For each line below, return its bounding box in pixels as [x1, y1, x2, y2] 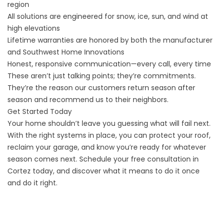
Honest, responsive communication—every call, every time [7, 58, 211, 69]
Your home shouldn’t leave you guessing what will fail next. [7, 118, 211, 128]
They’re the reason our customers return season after [7, 82, 195, 93]
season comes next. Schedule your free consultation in [7, 154, 199, 164]
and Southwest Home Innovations [7, 47, 124, 57]
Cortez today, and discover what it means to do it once [7, 166, 200, 176]
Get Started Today [7, 106, 72, 116]
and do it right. [7, 177, 57, 188]
